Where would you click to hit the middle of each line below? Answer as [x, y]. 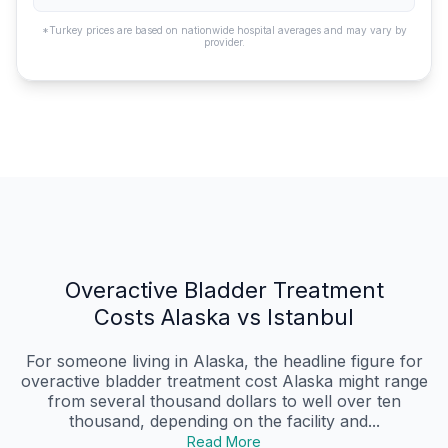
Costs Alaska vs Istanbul [224, 317]
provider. [224, 42]
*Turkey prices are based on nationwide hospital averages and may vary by [224, 30]
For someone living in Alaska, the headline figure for [224, 361]
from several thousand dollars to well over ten [224, 401]
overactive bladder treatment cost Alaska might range [224, 381]
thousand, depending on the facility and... [224, 421]
